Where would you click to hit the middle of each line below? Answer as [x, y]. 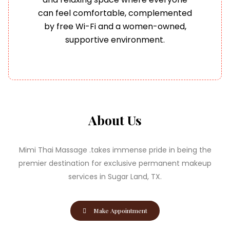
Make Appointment [120, 211]
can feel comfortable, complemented [115, 13]
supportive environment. [115, 40]
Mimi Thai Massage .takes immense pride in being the [115, 150]
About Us [115, 120]
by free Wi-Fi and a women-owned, [115, 26]
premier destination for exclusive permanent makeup [115, 164]
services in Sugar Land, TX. [115, 177]
